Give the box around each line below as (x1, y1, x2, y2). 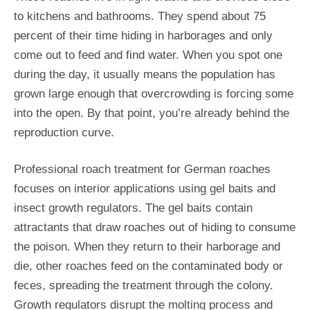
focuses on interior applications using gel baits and (14, 181, 275, 195)
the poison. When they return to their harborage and (14, 239, 280, 253)
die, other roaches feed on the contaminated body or (14, 259, 283, 273)
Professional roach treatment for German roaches (14, 162, 271, 176)
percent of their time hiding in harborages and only (14, 28, 273, 42)
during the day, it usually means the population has (14, 67, 275, 81)
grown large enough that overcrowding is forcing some (14, 86, 293, 100)
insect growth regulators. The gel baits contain (14, 201, 253, 215)
